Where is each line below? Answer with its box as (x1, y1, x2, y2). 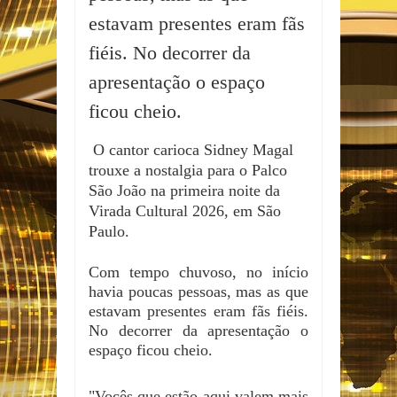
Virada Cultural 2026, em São (89, 202, 281, 221)
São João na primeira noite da (89, 182, 280, 200)
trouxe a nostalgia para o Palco (89, 161, 287, 180)
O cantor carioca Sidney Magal (89, 141, 293, 160)
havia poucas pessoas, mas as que (89, 283, 308, 301)
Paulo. (89, 222, 129, 241)
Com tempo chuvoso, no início (89, 263, 308, 282)
